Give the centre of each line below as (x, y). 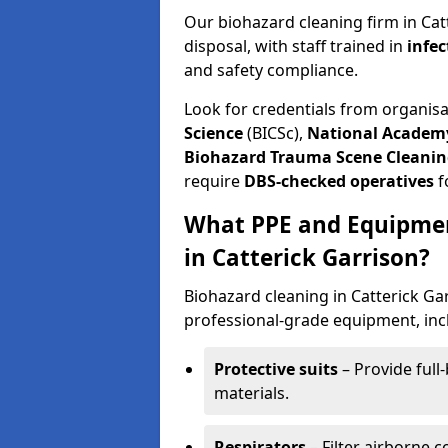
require (212, 181)
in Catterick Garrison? (307, 257)
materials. (251, 393)
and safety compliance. (271, 70)
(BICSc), (275, 133)
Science (213, 133)
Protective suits (276, 369)
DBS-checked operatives (337, 181)
